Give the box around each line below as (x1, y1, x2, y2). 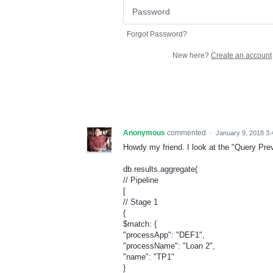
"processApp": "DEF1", (123, 230, 205, 240)
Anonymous (123, 129, 165, 138)
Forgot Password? (127, 30, 187, 39)
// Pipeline (123, 175, 158, 185)
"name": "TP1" (123, 252, 174, 262)
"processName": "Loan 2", (123, 241, 215, 251)
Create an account (211, 51, 272, 60)
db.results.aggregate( (123, 165, 197, 174)
